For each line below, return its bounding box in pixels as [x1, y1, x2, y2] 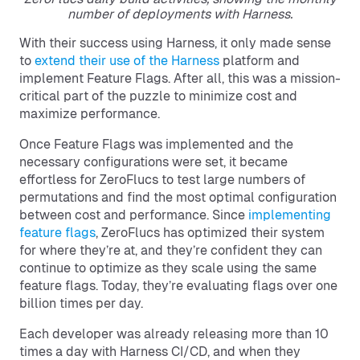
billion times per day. [19, 295, 143, 311]
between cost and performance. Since [19, 207, 248, 223]
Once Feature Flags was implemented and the [19, 136, 293, 152]
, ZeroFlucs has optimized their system [96, 224, 325, 240]
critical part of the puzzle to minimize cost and [19, 88, 297, 104]
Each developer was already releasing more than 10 [19, 325, 329, 342]
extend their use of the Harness [35, 52, 219, 68]
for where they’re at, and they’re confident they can [19, 242, 322, 258]
